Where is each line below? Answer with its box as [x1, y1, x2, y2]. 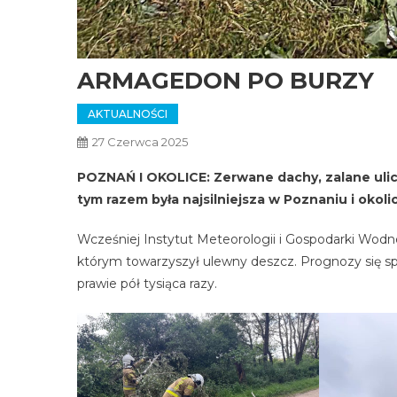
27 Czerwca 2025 [92, 134, 188, 149]
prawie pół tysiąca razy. [77, 275, 217, 292]
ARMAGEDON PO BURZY [77, 66, 374, 95]
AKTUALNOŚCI [88, 106, 167, 121]
